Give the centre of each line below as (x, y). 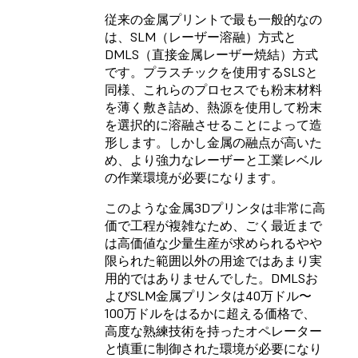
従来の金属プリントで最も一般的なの (213, 20)
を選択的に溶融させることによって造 (213, 125)
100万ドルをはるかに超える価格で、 (210, 314)
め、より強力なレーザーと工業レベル (213, 160)
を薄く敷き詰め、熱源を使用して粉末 (213, 107)
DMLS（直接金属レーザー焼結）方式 (211, 55)
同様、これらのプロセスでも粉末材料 (213, 90)
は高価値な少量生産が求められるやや (213, 243)
